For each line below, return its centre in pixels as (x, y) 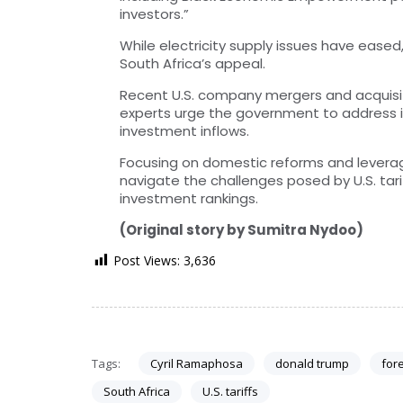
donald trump (312, 363)
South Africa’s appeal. (193, 63)
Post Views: (147, 260)
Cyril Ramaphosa (196, 363)
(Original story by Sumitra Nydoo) (242, 229)
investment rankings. (189, 198)
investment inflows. (184, 130)
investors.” (154, 13)
